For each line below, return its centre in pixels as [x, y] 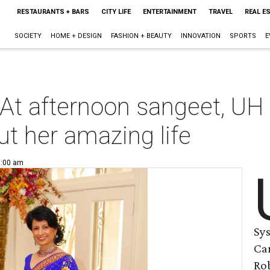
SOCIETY [28, 36]
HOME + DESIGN [76, 36]
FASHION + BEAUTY [141, 36]
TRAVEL [220, 12]
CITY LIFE [116, 12]
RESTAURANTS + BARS [53, 12]
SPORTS [243, 36]
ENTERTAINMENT [169, 12]
